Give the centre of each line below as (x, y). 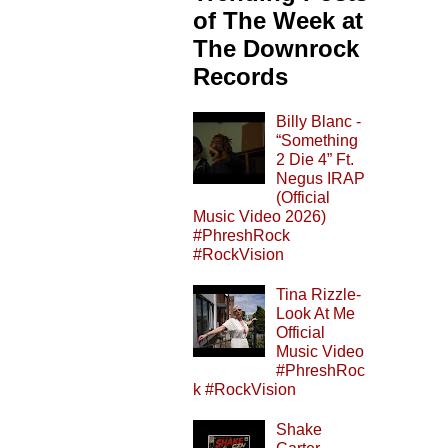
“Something (317, 140)
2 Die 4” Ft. (315, 159)
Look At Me (316, 313)
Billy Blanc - (319, 121)
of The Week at (278, 20)
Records (240, 76)
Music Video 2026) (259, 216)
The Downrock (276, 48)
